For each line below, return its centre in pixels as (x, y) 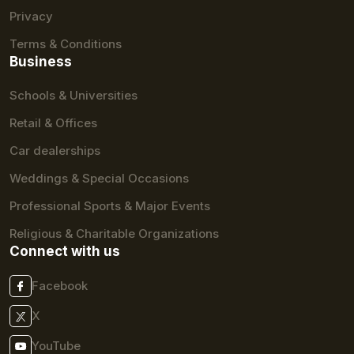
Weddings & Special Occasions (99, 178)
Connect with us (65, 251)
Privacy (31, 16)
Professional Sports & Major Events (110, 206)
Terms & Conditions (66, 44)
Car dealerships (55, 151)
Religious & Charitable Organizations (114, 233)
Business (41, 62)
